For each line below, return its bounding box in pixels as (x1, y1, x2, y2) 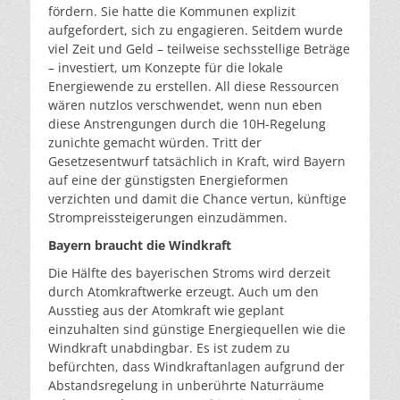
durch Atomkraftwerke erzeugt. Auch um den (48, 283, 319, 300)
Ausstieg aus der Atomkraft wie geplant (48, 302, 284, 319)
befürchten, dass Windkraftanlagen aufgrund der (48, 358, 345, 375)
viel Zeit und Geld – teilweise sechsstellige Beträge (48, 40, 350, 57)
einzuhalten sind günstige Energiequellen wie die (48, 321, 346, 337)
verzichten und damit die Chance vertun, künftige (48, 190, 346, 207)
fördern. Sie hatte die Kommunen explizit (48, 3, 296, 20)
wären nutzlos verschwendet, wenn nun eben (48, 96, 322, 113)
